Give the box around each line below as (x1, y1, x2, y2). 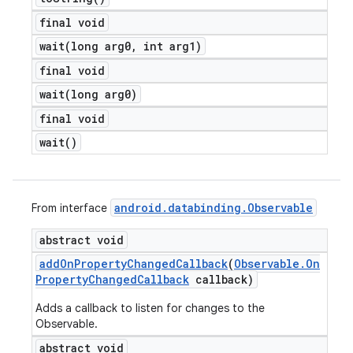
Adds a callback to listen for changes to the (35, 301, 265, 315)
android (114, 200, 162, 215)
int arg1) (137, 39, 202, 54)
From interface (32, 201, 110, 215)
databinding (168, 200, 241, 215)
